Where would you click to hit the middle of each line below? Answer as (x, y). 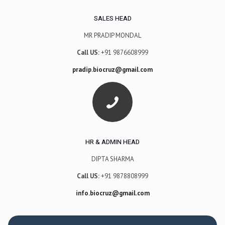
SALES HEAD (113, 18)
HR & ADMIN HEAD (113, 142)
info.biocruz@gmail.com (113, 193)
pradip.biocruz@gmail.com (113, 69)
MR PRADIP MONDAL (113, 35)
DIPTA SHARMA (113, 159)
